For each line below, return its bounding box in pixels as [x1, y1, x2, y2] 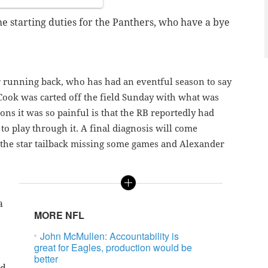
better [34, 252, 59, 266]
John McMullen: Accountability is [40, 229, 179, 243]
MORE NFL [34, 208, 85, 223]
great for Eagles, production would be [34, 240, 193, 255]
